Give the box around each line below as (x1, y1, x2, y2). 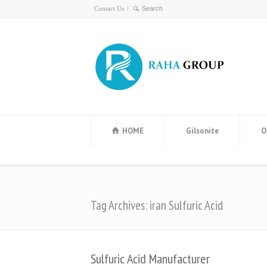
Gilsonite (186, 126, 219, 136)
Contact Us (94, 5, 124, 12)
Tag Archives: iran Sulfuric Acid (91, 197, 223, 213)
